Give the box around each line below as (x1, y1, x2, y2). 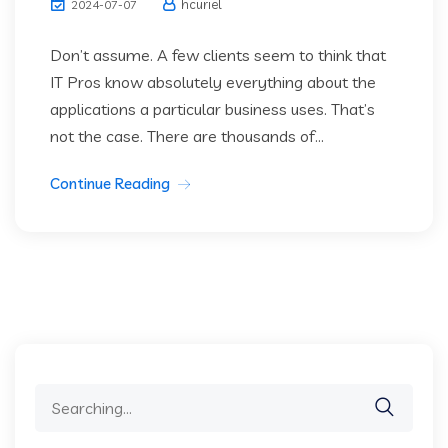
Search (34, 386, 84, 407)
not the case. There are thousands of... (50, 126, 324, 147)
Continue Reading (50, 174, 170, 194)
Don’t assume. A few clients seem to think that (50, 45, 386, 66)
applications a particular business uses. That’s (50, 99, 375, 120)
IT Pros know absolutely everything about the (50, 72, 376, 93)
